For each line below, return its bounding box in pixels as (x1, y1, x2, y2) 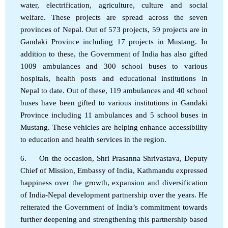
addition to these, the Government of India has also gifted (20, 49, 208, 58)
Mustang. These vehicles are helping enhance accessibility (20, 123, 208, 131)
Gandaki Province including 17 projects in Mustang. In (20, 37, 208, 46)
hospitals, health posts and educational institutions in (20, 74, 208, 82)
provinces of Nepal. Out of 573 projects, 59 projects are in (20, 25, 208, 34)
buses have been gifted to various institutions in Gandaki (20, 98, 208, 107)
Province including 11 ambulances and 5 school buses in (20, 110, 208, 119)
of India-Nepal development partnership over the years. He (20, 190, 208, 199)
